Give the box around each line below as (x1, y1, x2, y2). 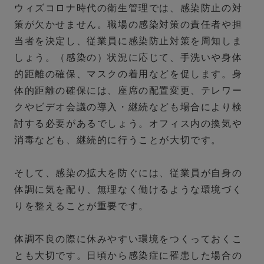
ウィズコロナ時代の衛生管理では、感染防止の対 (14, 3, 243, 14)
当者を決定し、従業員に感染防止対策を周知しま (14, 36, 243, 47)
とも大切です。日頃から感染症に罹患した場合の (14, 250, 243, 261)
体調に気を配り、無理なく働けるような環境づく (14, 184, 243, 195)
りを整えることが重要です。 (14, 201, 149, 212)
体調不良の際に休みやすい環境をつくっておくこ (14, 234, 243, 245)
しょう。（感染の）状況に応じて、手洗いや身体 (14, 52, 243, 63)
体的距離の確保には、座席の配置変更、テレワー (14, 85, 243, 96)
